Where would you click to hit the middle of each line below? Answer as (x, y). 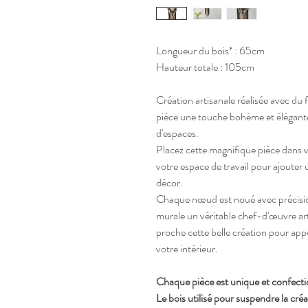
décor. (169, 182)
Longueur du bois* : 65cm (210, 50)
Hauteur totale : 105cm (205, 67)
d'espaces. (177, 133)
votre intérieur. (187, 248)
